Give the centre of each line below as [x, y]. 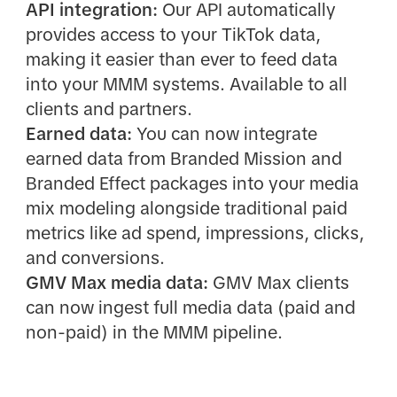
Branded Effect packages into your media [192, 183]
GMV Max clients [278, 282]
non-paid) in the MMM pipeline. [154, 332]
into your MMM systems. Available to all [186, 84]
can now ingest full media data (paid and [190, 307]
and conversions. [95, 257]
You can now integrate [224, 133]
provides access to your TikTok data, [173, 34]
